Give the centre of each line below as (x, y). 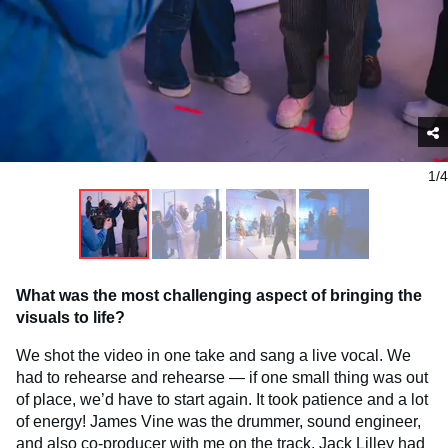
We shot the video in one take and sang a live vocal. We (213, 356)
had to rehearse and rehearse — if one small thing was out (222, 378)
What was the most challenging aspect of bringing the (219, 296)
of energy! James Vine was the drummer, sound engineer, (218, 422)
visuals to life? (70, 318)
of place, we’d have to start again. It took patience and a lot (222, 400)
